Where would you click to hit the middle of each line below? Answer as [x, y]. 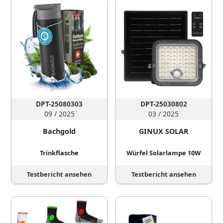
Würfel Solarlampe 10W [164, 153]
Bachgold [59, 131]
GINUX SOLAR [164, 131]
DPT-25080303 [59, 104]
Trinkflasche [59, 153]
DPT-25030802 [164, 104]
